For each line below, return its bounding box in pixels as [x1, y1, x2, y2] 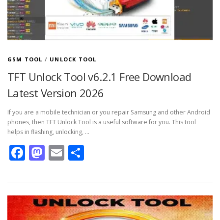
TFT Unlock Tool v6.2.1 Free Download [7, 69, 192, 84]
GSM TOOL [7, 55, 43, 63]
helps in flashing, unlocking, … [7, 128, 89, 137]
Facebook [25, 142, 94, 164]
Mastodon [45, 142, 119, 164]
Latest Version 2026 [7, 85, 104, 100]
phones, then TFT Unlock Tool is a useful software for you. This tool [7, 118, 196, 127]
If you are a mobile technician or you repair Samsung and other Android [7, 108, 210, 117]
